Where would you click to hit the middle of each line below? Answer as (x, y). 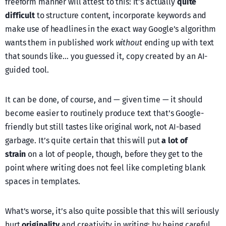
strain (16, 154)
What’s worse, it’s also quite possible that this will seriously (112, 211)
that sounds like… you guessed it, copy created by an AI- (106, 56)
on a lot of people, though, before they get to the (115, 154)
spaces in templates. (43, 181)
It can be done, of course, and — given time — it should (104, 99)
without (129, 42)
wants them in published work (60, 42)
